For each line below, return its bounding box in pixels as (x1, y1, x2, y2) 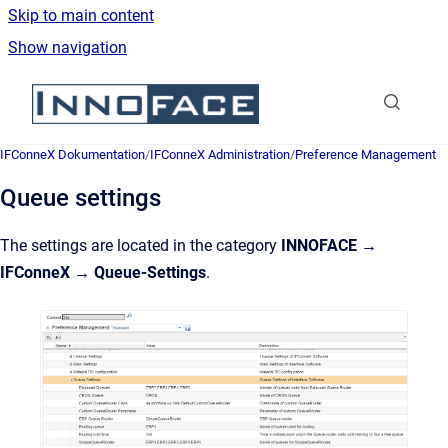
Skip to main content (8, 6, 154, 25)
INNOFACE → (281, 236, 377, 255)
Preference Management (295, 147, 436, 162)
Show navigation (8, 38, 127, 57)
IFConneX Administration (150, 147, 290, 162)
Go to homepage (258, 81, 376, 100)
